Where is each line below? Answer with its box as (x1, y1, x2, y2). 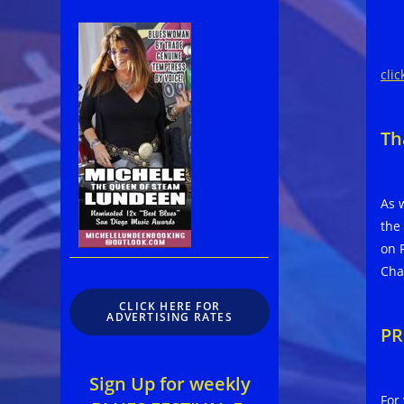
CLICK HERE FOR (119, 298, 221, 315)
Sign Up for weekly (88, 372, 251, 397)
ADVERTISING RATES (106, 309, 233, 326)
